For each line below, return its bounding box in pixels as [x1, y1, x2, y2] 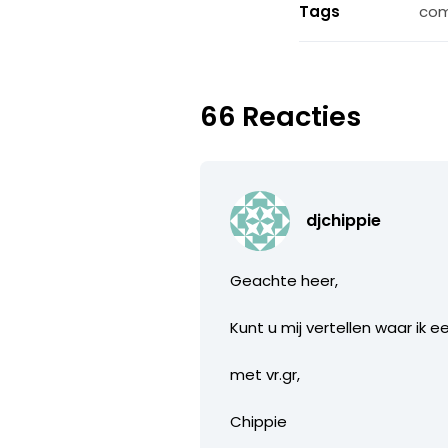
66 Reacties [200, 98, 362, 136]
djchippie [306, 209, 382, 233]
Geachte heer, [230, 270, 339, 292]
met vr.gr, [230, 364, 301, 386]
